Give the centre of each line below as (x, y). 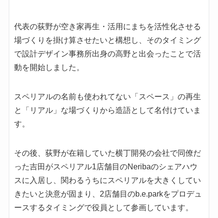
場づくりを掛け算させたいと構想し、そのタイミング (107, 40)
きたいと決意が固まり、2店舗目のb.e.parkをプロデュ (108, 194)
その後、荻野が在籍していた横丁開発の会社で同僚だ (107, 153)
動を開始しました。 (49, 68)
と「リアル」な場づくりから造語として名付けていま (107, 110)
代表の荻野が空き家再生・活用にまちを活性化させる (107, 27)
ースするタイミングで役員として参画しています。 (103, 208)
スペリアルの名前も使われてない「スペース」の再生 (107, 97)
